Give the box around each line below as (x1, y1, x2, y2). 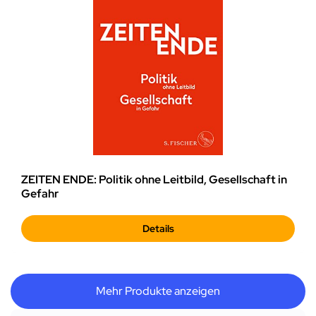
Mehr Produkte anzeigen (96, 284, 220, 299)
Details (142, 222, 174, 236)
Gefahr (21, 186, 59, 202)
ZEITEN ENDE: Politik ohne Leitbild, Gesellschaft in (21, 172, 287, 188)
